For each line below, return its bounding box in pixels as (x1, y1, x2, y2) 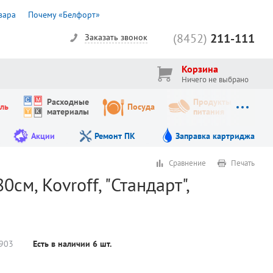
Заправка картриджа (175, 130, 255, 142)
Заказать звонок (85, 32, 147, 43)
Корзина (182, 63, 218, 76)
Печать (231, 157, 255, 168)
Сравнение (169, 157, 206, 168)
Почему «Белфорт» (28, 9, 101, 20)
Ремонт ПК (94, 130, 136, 142)
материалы (46, 106, 89, 118)
